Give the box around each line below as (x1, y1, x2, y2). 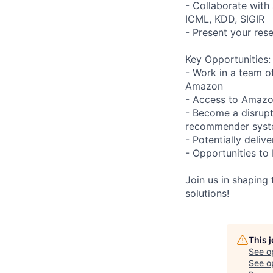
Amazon (185, 79, 223, 92)
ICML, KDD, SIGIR (185, 12, 264, 25)
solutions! (185, 186, 229, 199)
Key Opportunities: (185, 52, 271, 65)
